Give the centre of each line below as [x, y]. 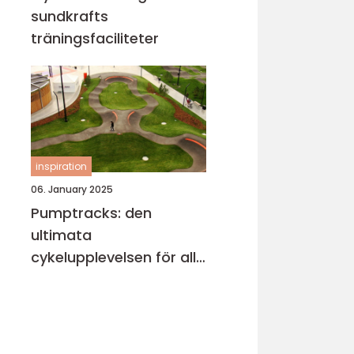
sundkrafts [70, 16]
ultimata [61, 235]
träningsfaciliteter [95, 38]
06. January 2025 [72, 189]
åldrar [52, 279]
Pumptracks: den [91, 213]
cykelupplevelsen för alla [118, 257]
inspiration [61, 166]
